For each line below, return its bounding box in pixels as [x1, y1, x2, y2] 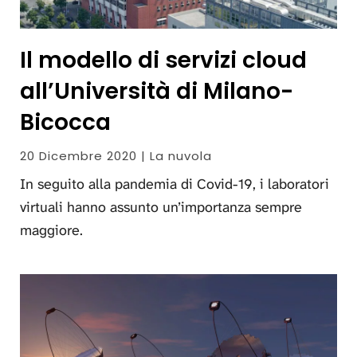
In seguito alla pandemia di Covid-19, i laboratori [20, 175, 329, 194]
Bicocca [20, 107, 111, 139]
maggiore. [20, 221, 83, 241]
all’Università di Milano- [20, 76, 293, 108]
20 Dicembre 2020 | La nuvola [20, 147, 212, 165]
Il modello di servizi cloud [20, 45, 307, 76]
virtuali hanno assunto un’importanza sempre [20, 198, 302, 218]
